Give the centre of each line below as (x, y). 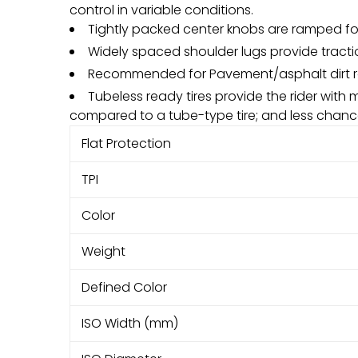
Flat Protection (126, 143)
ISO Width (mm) (130, 323)
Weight (103, 251)
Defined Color (124, 287)
